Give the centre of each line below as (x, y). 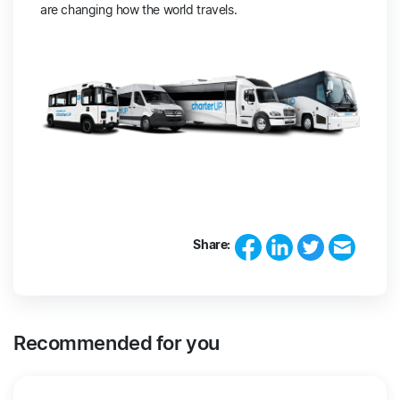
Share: (212, 245)
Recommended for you (117, 343)
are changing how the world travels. (139, 10)
